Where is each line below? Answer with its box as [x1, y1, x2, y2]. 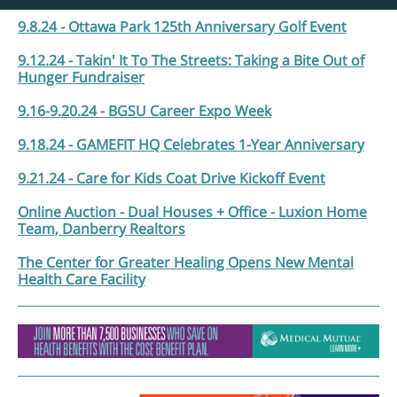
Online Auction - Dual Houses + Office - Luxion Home [18, 202, 367, 222]
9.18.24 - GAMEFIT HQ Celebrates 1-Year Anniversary [18, 135, 364, 154]
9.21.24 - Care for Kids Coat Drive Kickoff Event [18, 168, 325, 188]
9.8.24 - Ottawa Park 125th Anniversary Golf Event [18, 17, 346, 36]
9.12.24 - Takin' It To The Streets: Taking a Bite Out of [18, 51, 364, 70]
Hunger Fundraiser [18, 67, 144, 87]
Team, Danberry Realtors [18, 219, 185, 238]
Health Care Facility [18, 269, 145, 289]
